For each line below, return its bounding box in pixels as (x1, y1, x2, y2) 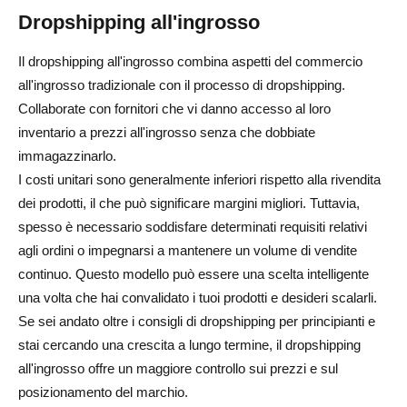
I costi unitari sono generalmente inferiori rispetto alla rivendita (18, 171, 381, 187)
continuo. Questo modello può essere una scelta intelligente (18, 265, 369, 282)
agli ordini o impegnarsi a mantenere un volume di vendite (18, 242, 357, 258)
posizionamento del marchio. (18, 383, 188, 400)
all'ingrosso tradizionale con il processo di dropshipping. (18, 76, 345, 93)
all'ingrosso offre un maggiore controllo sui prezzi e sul (18, 360, 338, 376)
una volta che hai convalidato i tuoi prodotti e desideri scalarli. (18, 289, 377, 305)
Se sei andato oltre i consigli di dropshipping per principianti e (18, 313, 375, 329)
